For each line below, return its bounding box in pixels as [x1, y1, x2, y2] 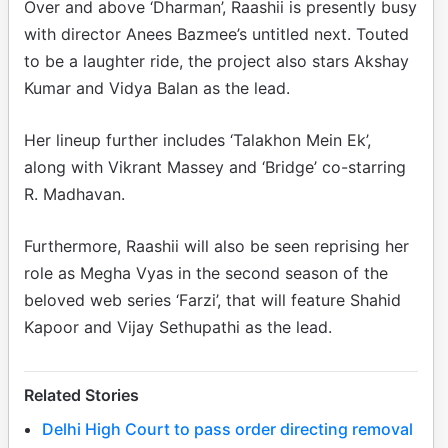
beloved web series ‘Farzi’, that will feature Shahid [24, 289, 401, 310]
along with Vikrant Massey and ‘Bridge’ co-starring [24, 156, 406, 177]
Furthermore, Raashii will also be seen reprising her [24, 235, 409, 256]
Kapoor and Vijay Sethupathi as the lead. [24, 316, 332, 337]
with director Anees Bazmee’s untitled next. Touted [24, 23, 409, 44]
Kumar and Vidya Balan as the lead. [24, 77, 290, 98]
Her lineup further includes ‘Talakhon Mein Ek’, [24, 129, 371, 150]
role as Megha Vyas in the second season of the [24, 262, 388, 283]
